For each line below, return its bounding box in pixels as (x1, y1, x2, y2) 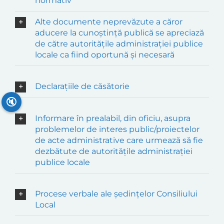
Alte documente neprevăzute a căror (35, 17, 182, 26)
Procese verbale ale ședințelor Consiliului (35, 188, 197, 198)
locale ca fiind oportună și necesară (35, 50, 174, 59)
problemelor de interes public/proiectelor (35, 124, 199, 134)
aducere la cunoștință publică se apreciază (35, 28, 204, 37)
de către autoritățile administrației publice (35, 39, 203, 48)
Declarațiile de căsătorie (35, 81, 129, 91)
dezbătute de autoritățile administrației (35, 146, 192, 156)
